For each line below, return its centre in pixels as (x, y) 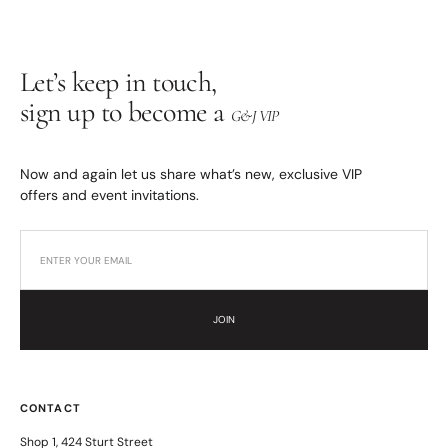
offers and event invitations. (109, 195)
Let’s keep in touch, (118, 81)
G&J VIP (254, 115)
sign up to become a (125, 111)
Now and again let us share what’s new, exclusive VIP (191, 174)
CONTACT (50, 408)
